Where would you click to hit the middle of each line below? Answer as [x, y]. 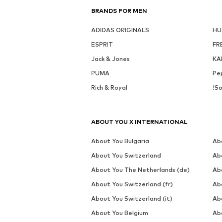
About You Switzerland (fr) [132, 184]
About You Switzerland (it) [132, 199]
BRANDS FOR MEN [119, 11]
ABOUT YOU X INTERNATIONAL [139, 122]
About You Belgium [120, 213]
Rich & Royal [109, 88]
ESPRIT [102, 45]
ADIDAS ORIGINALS [120, 30]
